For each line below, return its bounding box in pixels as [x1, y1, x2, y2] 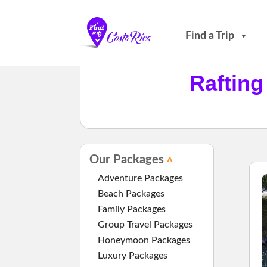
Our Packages [89, 153, 164, 166]
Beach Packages [98, 188, 165, 198]
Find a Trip [185, 30, 234, 41]
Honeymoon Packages [98, 235, 191, 245]
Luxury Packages [98, 250, 168, 260]
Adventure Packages [98, 173, 184, 183]
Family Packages [98, 204, 166, 214]
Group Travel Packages [98, 219, 193, 229]
